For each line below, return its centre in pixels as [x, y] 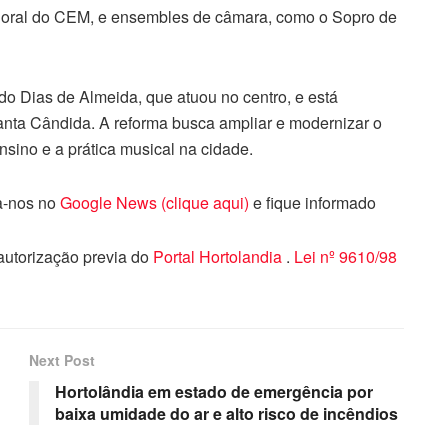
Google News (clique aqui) [154, 203]
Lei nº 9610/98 [343, 257]
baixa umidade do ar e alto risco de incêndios [226, 414]
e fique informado [312, 203]
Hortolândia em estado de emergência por [214, 392]
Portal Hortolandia [219, 257]
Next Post [62, 360]
